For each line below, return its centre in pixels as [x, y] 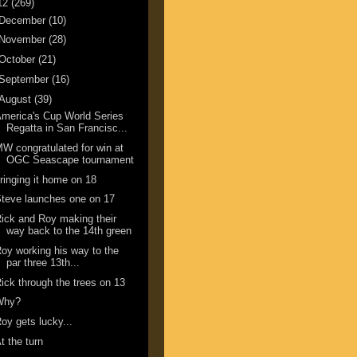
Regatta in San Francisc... [67, 128]
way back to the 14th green [69, 231]
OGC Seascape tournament [71, 159]
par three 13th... [43, 262]
